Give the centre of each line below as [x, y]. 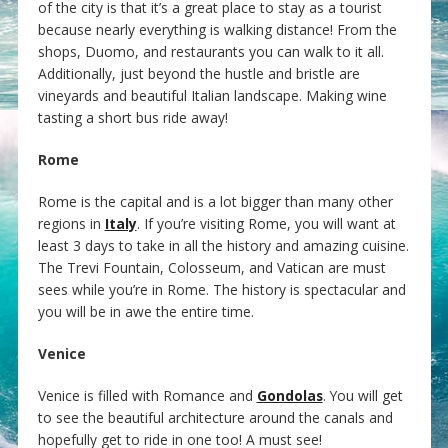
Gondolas [289, 396]
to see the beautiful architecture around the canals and [215, 418]
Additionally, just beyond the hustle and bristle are [198, 74]
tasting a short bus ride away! [132, 118]
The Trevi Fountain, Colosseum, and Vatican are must [211, 268]
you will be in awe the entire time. [145, 312]
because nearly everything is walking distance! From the [217, 30]
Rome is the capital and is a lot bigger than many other [215, 202]
